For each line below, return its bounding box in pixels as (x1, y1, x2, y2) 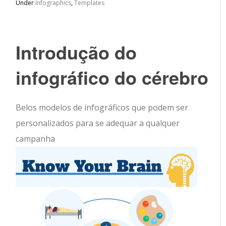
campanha (16, 133, 55, 144)
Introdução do (16, 39, 137, 65)
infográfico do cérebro (16, 64, 209, 90)
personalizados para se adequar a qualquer (16, 118, 180, 129)
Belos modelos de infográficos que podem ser (16, 102, 189, 113)
